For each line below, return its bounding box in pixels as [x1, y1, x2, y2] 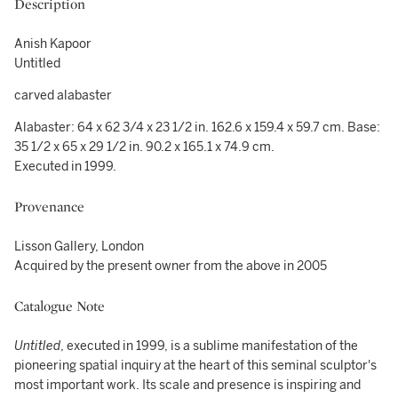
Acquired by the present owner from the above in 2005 [14, 259, 327, 274]
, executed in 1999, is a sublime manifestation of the [60, 338, 358, 354]
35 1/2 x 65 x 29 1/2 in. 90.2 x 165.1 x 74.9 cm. [14, 139, 275, 155]
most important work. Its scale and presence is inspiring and [14, 378, 361, 393]
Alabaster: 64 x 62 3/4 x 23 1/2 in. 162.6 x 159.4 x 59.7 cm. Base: [14, 120, 380, 135]
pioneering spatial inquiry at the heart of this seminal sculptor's [14, 358, 377, 373]
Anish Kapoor [14, 36, 92, 52]
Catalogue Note [14, 297, 105, 315]
